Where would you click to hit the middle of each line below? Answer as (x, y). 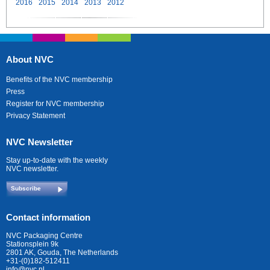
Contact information (48, 218)
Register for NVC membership (55, 104)
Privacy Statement (36, 116)
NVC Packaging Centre (44, 236)
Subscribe (26, 189)
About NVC (30, 60)
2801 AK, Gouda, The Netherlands (62, 253)
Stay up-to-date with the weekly (57, 161)
